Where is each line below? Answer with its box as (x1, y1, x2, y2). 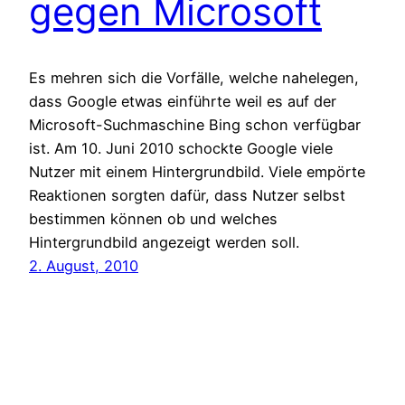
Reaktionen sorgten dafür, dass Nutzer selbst (29, 186, 345, 205)
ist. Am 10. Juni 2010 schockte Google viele (29, 139, 333, 158)
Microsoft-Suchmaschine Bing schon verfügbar (29, 116, 361, 135)
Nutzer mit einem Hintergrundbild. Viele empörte (29, 163, 365, 182)
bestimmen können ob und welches (29, 210, 278, 229)
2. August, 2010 (29, 257, 138, 276)
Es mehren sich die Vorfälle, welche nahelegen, (29, 69, 359, 88)
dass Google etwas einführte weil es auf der (29, 92, 336, 111)
